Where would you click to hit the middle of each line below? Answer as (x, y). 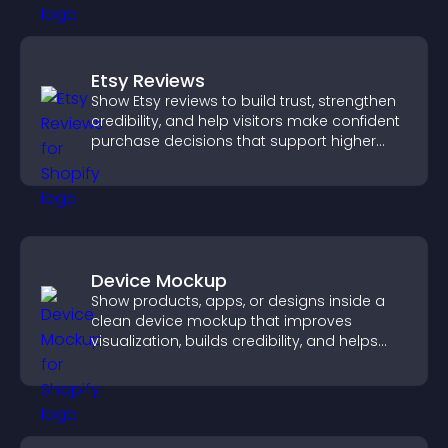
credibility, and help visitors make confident (245, 121)
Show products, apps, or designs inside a (238, 301)
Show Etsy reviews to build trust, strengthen (243, 101)
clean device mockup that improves (221, 321)
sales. (111, 161)
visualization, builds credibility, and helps (234, 341)
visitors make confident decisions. (212, 361)
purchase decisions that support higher (233, 141)
